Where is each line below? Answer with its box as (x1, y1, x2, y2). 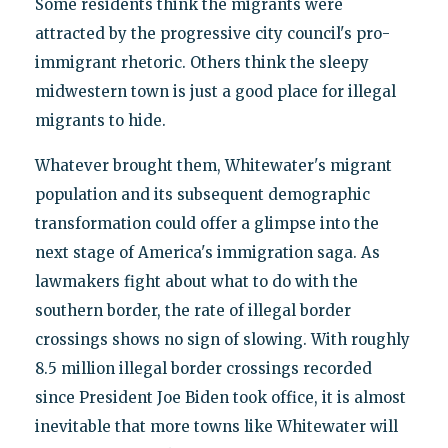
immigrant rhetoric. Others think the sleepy (34, 52, 369, 72)
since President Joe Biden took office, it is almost (34, 387, 406, 407)
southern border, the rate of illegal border (34, 300, 351, 320)
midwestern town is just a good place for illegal (34, 81, 396, 101)
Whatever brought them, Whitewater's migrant (34, 155, 392, 175)
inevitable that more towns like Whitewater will (34, 416, 398, 436)
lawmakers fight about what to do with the (34, 271, 358, 291)
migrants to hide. (34, 110, 166, 130)
